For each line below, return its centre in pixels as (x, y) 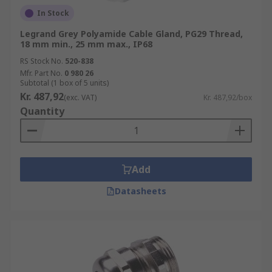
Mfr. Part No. (41, 73)
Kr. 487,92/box (228, 97)
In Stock (53, 13)
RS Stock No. (42, 61)
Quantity (42, 111)
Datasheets (140, 191)
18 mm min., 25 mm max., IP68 (86, 44)
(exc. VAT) (80, 97)
